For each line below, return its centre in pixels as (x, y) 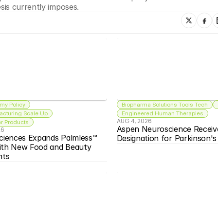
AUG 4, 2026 (134, 121)
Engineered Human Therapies (162, 113)
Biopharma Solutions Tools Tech (164, 105)
